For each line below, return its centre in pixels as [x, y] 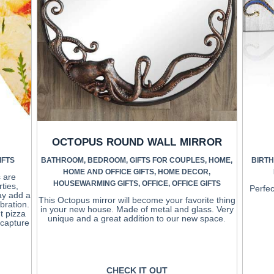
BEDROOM [107, 161]
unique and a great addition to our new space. [137, 219]
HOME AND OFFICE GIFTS [109, 172]
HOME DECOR [183, 172]
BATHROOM [63, 161]
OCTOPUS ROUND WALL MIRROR [137, 143]
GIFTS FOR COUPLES [168, 161]
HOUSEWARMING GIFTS [95, 184]
